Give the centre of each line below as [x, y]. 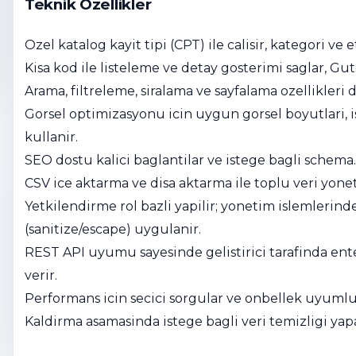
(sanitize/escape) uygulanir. [113, 230]
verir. [41, 276]
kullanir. [51, 137]
